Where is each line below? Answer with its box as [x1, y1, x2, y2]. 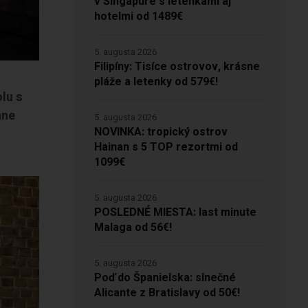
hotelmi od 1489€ [93, 8, 183, 25]
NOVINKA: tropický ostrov [93, 124, 228, 140]
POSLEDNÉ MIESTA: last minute [93, 204, 256, 221]
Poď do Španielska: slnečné [93, 269, 236, 286]
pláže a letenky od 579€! [93, 74, 218, 90]
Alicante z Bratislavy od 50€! [93, 285, 240, 301]
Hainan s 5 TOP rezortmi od [93, 139, 238, 155]
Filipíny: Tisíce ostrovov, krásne [93, 58, 260, 75]
